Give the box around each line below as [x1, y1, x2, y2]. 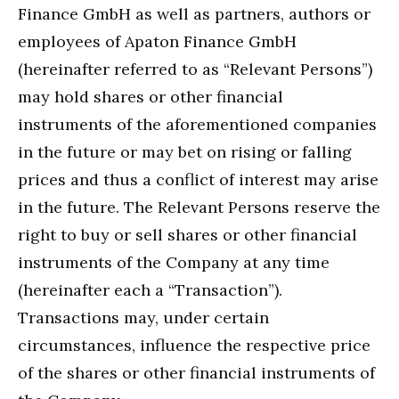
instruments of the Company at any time [18, 252, 330, 273]
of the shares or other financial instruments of [18, 362, 375, 384]
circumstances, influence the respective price [18, 335, 370, 356]
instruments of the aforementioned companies [18, 114, 377, 135]
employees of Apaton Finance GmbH [18, 31, 297, 53]
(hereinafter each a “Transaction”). [18, 280, 282, 301]
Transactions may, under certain [18, 307, 269, 329]
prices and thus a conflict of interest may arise [18, 169, 379, 191]
